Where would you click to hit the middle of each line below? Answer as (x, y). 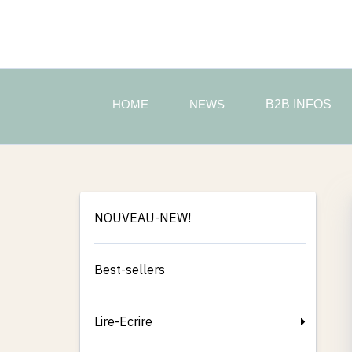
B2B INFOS (299, 104)
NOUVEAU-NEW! (143, 218)
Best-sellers (130, 269)
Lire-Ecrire (123, 321)
